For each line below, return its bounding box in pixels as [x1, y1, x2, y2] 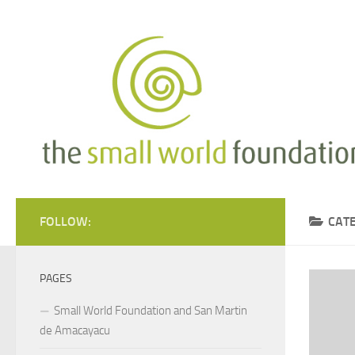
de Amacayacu [40, 323, 110, 338]
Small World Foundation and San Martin [54, 303, 247, 318]
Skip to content [21, 15, 105, 30]
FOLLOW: [40, 213, 91, 229]
